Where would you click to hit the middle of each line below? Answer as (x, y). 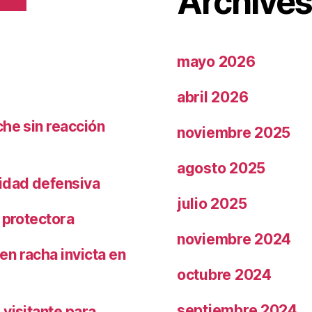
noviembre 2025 (234, 132)
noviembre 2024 (234, 239)
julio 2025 (212, 203)
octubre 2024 (224, 274)
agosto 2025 (221, 168)
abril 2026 (213, 97)
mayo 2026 (216, 61)
